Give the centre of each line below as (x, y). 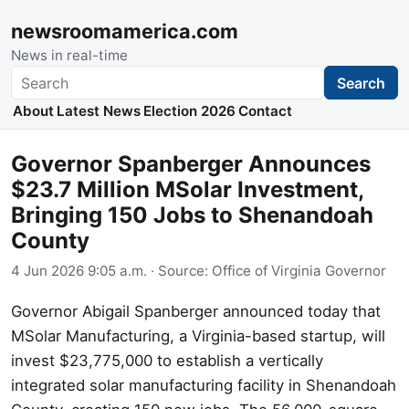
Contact (266, 111)
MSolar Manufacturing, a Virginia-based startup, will (198, 336)
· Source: (179, 270)
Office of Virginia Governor (299, 270)
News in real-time (69, 55)
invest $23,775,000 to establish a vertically (167, 360)
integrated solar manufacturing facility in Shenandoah (204, 385)
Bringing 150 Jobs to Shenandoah (192, 215)
